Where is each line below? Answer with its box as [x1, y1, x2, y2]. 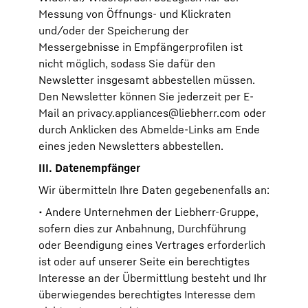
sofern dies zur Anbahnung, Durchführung [38, 221, 246, 235]
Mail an [38, 106, 77, 120]
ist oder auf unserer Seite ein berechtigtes [38, 254, 250, 268]
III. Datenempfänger [38, 161, 140, 175]
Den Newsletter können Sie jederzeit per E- [38, 89, 254, 103]
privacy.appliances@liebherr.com [77, 106, 241, 120]
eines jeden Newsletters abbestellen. [38, 139, 223, 153]
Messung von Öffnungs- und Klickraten [38, 7, 231, 21]
